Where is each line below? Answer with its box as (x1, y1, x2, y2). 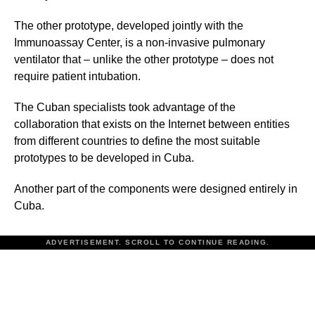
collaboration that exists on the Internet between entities (14, 117, 290, 130)
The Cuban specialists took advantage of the (14, 101, 236, 113)
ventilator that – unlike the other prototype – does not (14, 53, 274, 65)
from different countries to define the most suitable (14, 134, 260, 147)
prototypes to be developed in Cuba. (14, 151, 194, 164)
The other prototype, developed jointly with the (14, 19, 243, 32)
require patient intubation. (14, 70, 141, 82)
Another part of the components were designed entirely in (14, 182, 297, 195)
